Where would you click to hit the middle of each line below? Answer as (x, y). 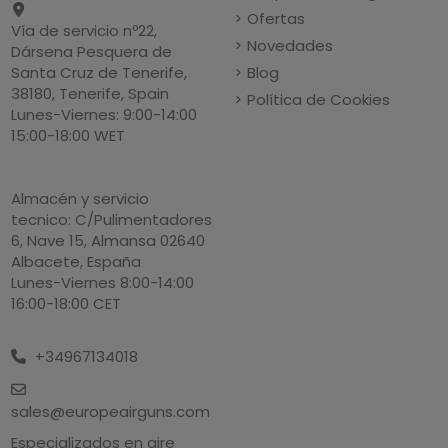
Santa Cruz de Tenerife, (99, 72)
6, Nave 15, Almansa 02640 (108, 240)
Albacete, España (76, 261)
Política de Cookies (319, 99)
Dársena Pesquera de (92, 51)
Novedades (290, 45)
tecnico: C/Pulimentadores (112, 219)
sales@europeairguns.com (111, 412)
